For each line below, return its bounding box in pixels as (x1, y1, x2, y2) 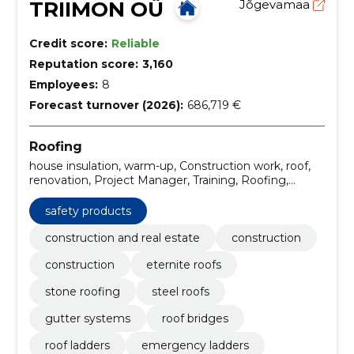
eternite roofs (145, 257, 221, 272)
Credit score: (28, 36, 107, 51)
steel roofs (151, 284, 209, 299)
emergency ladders (141, 337, 249, 352)
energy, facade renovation (28, 186, 174, 201)
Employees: (28, 77, 98, 92)
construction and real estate (44, 230, 200, 245)
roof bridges (161, 311, 228, 326)
